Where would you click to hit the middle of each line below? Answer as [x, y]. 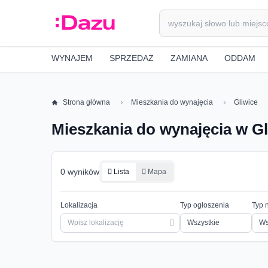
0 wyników [80, 172]
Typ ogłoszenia [205, 205]
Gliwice [246, 102]
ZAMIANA [189, 58]
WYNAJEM [72, 58]
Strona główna [87, 102]
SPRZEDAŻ [132, 58]
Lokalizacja [79, 205]
